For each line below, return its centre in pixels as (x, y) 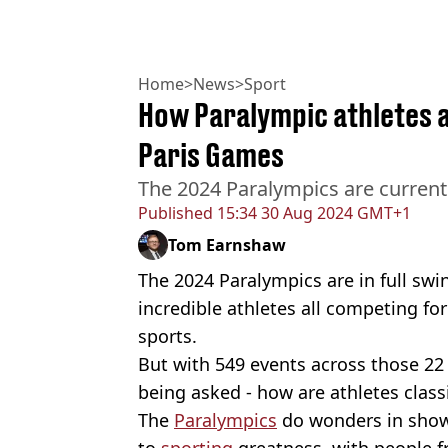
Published (175, 212)
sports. (167, 335)
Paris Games (211, 154)
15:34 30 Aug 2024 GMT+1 (312, 212)
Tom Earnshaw (227, 244)
